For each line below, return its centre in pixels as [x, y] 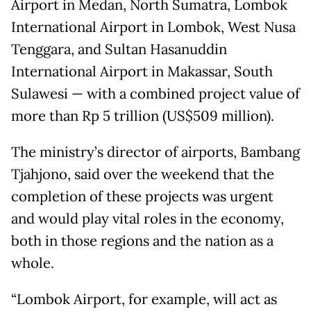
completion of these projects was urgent [142, 196]
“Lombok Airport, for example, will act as [144, 299]
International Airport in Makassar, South [142, 71]
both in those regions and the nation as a [142, 241]
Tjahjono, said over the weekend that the [143, 174]
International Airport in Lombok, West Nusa [153, 27]
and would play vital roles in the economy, [148, 218]
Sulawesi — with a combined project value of [155, 93]
